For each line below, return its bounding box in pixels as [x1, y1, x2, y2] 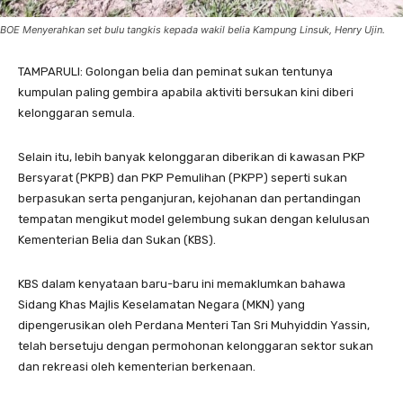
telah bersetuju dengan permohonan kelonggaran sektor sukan [18, 339, 373, 354]
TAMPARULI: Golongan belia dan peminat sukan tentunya [18, 65, 333, 79]
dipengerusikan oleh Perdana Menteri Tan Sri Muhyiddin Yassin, [18, 318, 370, 333]
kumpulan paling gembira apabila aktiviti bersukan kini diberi [18, 85, 354, 100]
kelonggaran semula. [18, 106, 135, 121]
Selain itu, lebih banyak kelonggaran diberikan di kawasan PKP [18, 150, 365, 165]
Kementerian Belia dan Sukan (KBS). [18, 233, 216, 247]
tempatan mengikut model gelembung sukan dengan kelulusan [18, 212, 370, 227]
